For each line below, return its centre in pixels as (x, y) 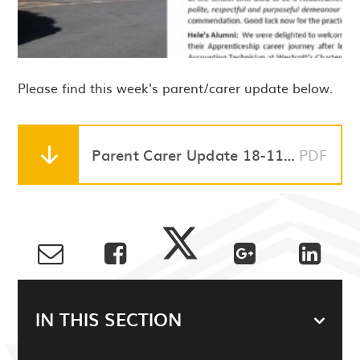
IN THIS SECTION (109, 318)
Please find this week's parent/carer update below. (176, 88)
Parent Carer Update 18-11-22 (290, 154)
